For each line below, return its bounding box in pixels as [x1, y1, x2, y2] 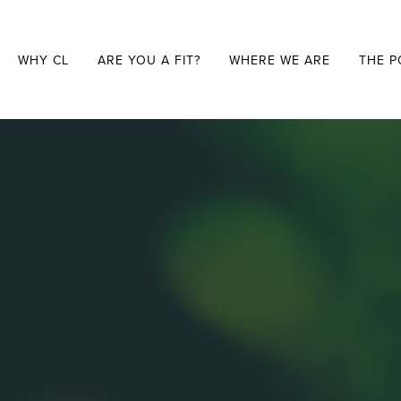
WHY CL [17, 50, 69, 69]
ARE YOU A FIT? [97, 50, 200, 69]
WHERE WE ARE [228, 50, 330, 69]
